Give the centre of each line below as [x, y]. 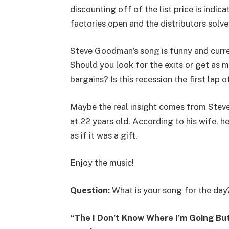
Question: [90, 190]
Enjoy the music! [102, 163]
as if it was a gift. [104, 135]
